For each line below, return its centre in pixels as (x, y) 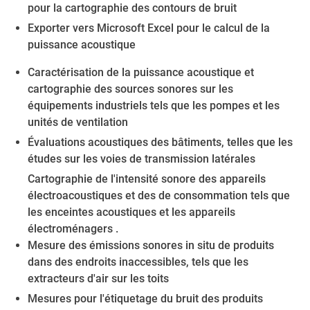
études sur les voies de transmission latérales (142, 159)
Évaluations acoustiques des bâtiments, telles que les (160, 142)
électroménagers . (73, 229)
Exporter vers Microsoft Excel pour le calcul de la (149, 28)
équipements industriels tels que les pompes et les (154, 106)
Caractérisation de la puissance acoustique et (141, 72)
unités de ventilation (78, 122)
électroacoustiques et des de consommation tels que (159, 195)
